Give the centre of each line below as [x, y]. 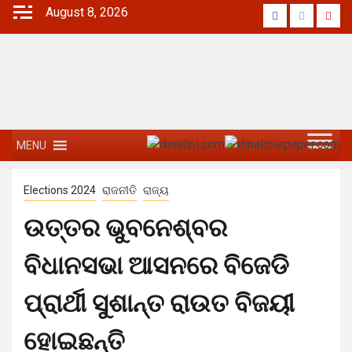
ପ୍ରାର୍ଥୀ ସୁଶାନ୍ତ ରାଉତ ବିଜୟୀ [159, 303]
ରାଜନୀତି [119, 190]
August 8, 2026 [87, 12]
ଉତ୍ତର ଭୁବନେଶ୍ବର [125, 228]
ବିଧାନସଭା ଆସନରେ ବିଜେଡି [156, 266]
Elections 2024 [60, 190]
